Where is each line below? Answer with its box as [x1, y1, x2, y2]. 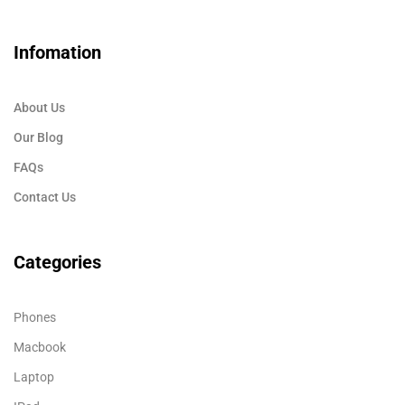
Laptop [14, 370, 54, 384]
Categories [14, 251, 101, 273]
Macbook [14, 340, 66, 354]
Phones [14, 310, 56, 325]
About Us [14, 100, 65, 115]
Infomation [14, 42, 101, 63]
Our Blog [14, 130, 63, 145]
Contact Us [14, 190, 76, 204]
